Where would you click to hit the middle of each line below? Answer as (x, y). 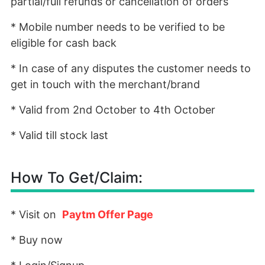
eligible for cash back (64, 43)
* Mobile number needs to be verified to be (118, 27)
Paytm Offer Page (108, 214)
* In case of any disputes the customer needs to (131, 68)
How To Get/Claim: (77, 177)
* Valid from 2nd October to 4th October (113, 110)
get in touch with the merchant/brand (105, 84)
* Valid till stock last (59, 135)
